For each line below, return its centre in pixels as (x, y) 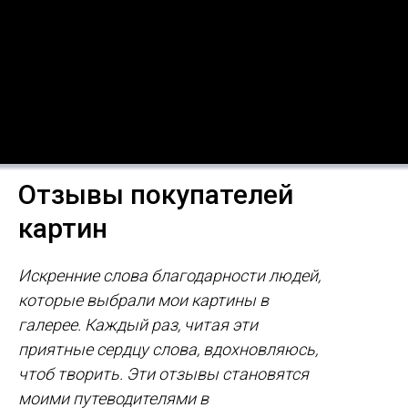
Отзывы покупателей (156, 195)
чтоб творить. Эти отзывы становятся (163, 374)
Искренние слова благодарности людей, (169, 276)
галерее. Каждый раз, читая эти (138, 325)
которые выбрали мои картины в (143, 301)
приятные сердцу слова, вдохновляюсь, (168, 350)
